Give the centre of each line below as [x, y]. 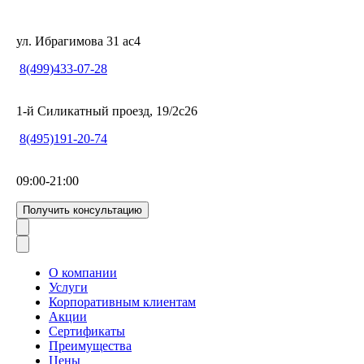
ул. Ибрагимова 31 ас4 [78, 41]
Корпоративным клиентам [122, 302]
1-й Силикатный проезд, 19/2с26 [107, 111]
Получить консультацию [82, 210]
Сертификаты [87, 331]
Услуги [68, 287]
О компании [83, 273]
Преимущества [90, 346]
